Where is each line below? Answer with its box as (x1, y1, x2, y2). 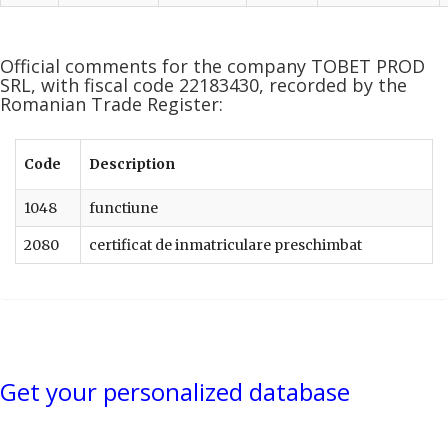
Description (89, 155, 175, 173)
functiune (89, 199, 158, 217)
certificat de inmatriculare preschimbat (89, 236, 362, 254)
